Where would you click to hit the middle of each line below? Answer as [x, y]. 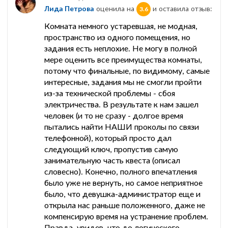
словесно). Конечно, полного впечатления [121, 172]
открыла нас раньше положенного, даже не [125, 205]
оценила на [115, 8]
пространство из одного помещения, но [117, 37]
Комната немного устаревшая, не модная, [121, 26]
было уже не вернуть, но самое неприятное [123, 183]
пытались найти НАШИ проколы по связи [122, 127]
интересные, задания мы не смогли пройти [123, 82]
